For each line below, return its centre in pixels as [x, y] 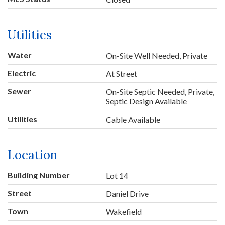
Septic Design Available [147, 101]
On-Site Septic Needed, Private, [160, 91]
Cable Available [133, 119]
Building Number [39, 175]
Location [32, 155]
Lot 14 [117, 175]
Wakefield [124, 211]
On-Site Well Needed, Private [157, 55]
